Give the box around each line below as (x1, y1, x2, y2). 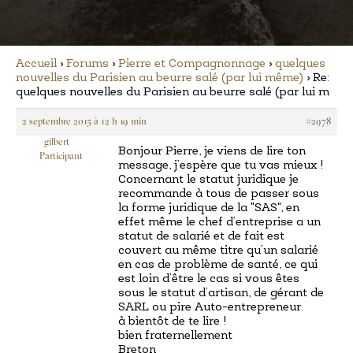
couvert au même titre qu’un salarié (118, 245, 318, 257)
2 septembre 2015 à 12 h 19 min (22, 117, 147, 127)
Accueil (16, 58, 57, 70)
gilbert (43, 138, 69, 147)
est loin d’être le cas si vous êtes (118, 273, 299, 285)
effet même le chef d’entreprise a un (118, 217, 321, 229)
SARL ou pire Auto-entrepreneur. (118, 302, 303, 314)
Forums (66, 58, 109, 70)
